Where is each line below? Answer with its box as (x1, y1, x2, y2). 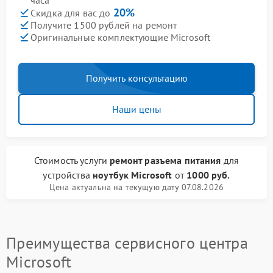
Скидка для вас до (30, 7, 113, 19)
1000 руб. (186, 169, 230, 182)
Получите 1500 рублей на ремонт (30, 18, 177, 31)
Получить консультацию (85, 72, 188, 85)
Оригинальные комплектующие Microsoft (30, 30, 211, 43)
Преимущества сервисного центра (6, 233, 248, 253)
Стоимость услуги (34, 154, 110, 167)
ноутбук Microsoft (93, 169, 172, 182)
